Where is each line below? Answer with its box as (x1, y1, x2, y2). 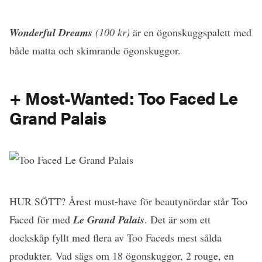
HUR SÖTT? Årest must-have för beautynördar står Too (9, 194, 247, 209)
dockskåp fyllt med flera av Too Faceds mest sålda (9, 230, 222, 245)
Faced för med (9, 212, 70, 227)
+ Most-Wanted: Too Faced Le (9, 85, 238, 110)
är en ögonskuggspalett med (130, 25, 251, 40)
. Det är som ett (144, 212, 211, 227)
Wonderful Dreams (9, 25, 92, 40)
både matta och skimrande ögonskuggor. (9, 43, 181, 58)
